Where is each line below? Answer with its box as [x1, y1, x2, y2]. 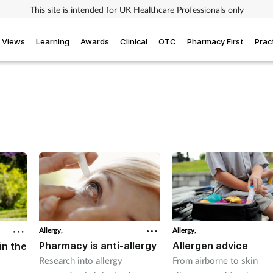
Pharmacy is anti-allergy [39, 239, 157, 252]
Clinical [120, 36, 147, 46]
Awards [80, 36, 109, 46]
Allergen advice [172, 239, 249, 252]
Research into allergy [39, 255, 122, 266]
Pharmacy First [187, 36, 244, 46]
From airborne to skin [172, 255, 258, 266]
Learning [36, 36, 69, 46]
